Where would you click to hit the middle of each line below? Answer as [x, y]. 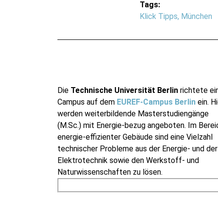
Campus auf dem [87, 102]
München [197, 16]
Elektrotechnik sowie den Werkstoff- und [128, 161]
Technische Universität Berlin [124, 91]
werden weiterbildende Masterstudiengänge [133, 114]
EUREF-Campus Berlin [156, 102]
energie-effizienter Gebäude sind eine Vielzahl [135, 137]
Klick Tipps [159, 16]
